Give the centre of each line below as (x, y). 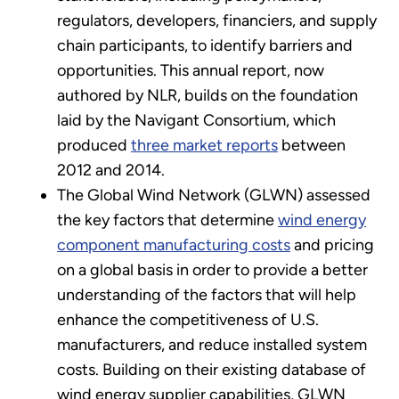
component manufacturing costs (174, 244)
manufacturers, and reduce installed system (212, 344)
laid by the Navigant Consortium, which (196, 120)
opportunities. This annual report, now (191, 70)
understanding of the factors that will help (207, 294)
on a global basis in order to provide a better (212, 269)
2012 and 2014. (111, 170)
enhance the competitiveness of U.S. (188, 319)
